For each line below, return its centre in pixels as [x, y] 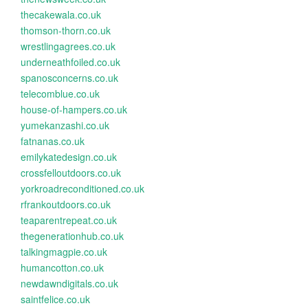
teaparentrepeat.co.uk [69, 220]
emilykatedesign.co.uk [69, 157]
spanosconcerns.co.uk [69, 78]
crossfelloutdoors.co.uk [71, 173]
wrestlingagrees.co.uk [68, 46]
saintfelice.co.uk [55, 299]
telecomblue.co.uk [60, 93]
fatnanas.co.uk [53, 141]
